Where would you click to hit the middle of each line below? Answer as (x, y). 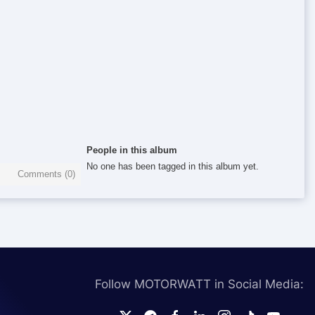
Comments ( (43, 174)
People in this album (132, 150)
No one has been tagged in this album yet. (173, 166)
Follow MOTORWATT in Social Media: (200, 284)
